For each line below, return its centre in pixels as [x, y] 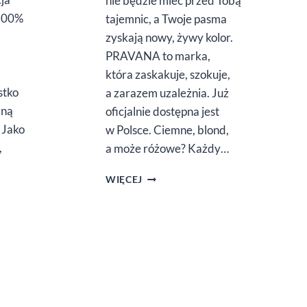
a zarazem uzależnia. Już [167, 93]
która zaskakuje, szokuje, [168, 75]
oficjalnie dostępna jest [162, 112]
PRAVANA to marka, [158, 56]
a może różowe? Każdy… [167, 149]
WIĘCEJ [124, 180]
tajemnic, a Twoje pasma [166, 19]
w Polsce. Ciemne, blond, [167, 130]
